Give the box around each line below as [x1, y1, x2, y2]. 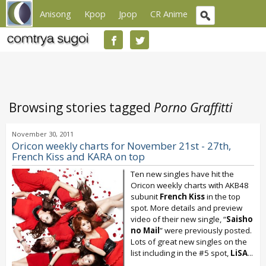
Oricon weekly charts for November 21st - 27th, [12, 139, 231, 153]
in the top [205, 191, 240, 202]
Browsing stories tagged [9, 99, 154, 116]
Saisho [226, 214, 253, 224]
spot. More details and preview [131, 202, 242, 213]
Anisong [40, 8, 71, 20]
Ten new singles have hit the [131, 169, 234, 179]
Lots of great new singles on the [131, 236, 247, 247]
